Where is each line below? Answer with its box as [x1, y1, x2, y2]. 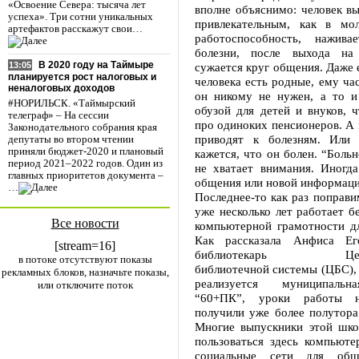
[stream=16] [54, 239, 115, 252]
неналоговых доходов [8, 83, 115, 95]
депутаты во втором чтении [8, 134, 134, 146]
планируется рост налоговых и [8, 71, 156, 83]
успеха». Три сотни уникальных [8, 11, 153, 23]
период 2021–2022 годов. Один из [8, 158, 163, 170]
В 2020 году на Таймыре [38, 59, 154, 71]
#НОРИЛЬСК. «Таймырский [8, 98, 135, 110]
